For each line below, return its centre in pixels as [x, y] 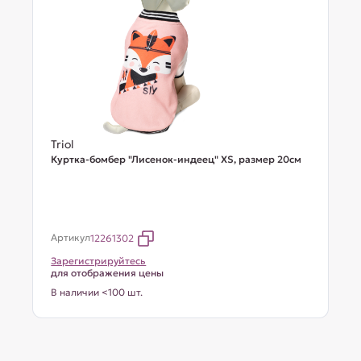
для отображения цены [108, 273]
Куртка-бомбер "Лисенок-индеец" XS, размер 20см [176, 159]
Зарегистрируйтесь [99, 261]
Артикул [71, 237]
